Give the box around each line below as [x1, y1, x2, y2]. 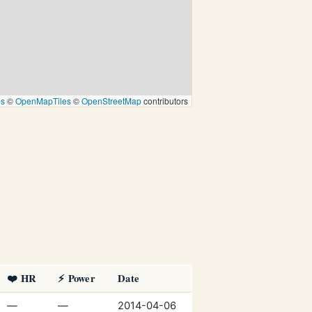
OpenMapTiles [15, 94, 71, 107]
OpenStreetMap [81, 94, 141, 107]
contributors [141, 94, 188, 107]
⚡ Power [58, 270, 96, 286]
